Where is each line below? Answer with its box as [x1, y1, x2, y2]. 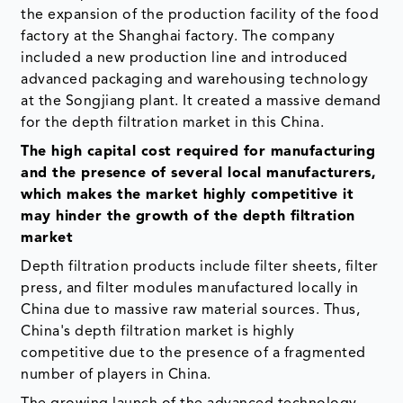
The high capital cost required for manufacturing [21, 144, 376, 159]
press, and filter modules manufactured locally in [21, 281, 359, 296]
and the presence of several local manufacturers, [21, 166, 377, 181]
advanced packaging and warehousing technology [21, 72, 369, 87]
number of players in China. [21, 367, 211, 382]
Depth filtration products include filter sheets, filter [21, 259, 379, 274]
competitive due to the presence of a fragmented [21, 345, 366, 361]
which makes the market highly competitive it [21, 187, 354, 202]
